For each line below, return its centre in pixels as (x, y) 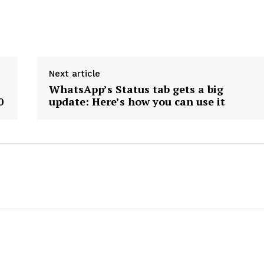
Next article (75, 74)
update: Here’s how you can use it (137, 102)
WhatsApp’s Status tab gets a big (136, 89)
